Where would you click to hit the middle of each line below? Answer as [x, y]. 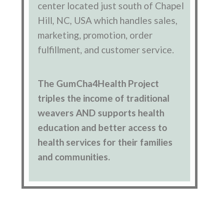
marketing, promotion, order [95, 35]
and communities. [74, 156]
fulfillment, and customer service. [106, 50]
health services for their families [105, 142]
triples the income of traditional [104, 98]
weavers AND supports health [101, 112]
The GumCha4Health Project [99, 83]
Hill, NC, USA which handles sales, [108, 21]
